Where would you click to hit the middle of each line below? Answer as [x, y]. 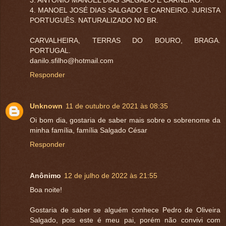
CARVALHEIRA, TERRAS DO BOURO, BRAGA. [125, 41]
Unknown [46, 106]
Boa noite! [46, 190]
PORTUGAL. [50, 51]
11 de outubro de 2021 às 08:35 [117, 106]
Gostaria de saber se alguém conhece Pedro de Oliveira [125, 210]
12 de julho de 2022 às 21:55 [111, 176]
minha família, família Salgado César [89, 130]
